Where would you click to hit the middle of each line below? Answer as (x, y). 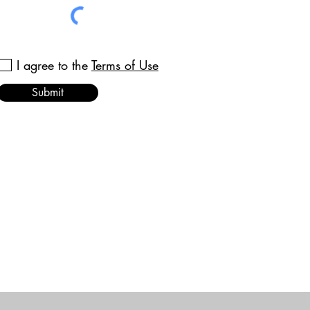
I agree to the (52, 65)
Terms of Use (125, 65)
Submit (48, 92)
